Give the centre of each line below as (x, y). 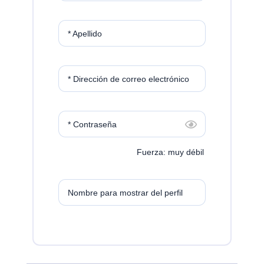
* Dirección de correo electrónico (128, 79)
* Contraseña (92, 124)
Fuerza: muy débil (171, 152)
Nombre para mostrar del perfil (125, 192)
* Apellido (85, 33)
